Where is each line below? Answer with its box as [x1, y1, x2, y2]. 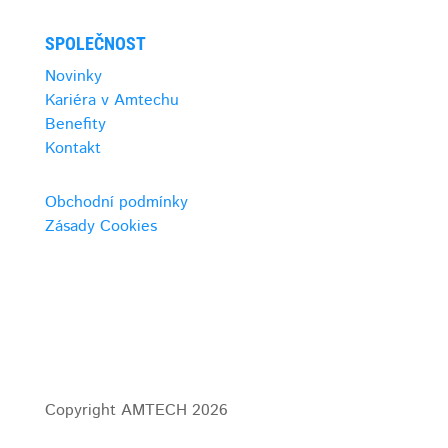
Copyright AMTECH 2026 [44, 399, 228, 422]
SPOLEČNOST [44, 33, 146, 54]
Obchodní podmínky [44, 191, 188, 214]
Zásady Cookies [44, 215, 157, 238]
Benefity [44, 113, 106, 136]
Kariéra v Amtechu [44, 89, 179, 112]
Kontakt [44, 137, 101, 160]
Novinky [44, 65, 102, 88]
